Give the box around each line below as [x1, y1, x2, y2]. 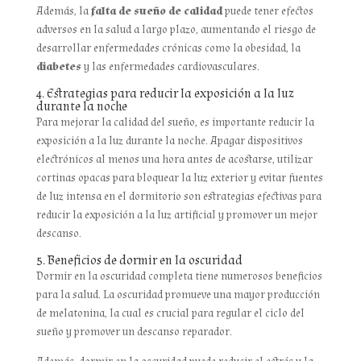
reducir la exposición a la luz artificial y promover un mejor [35, 208, 317, 223]
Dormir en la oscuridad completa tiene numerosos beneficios [35, 269, 322, 284]
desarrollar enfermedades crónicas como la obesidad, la [35, 41, 301, 56]
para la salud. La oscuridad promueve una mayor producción [35, 288, 320, 303]
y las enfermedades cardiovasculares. [83, 60, 259, 75]
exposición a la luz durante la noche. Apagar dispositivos [35, 134, 303, 149]
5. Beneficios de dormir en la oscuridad [35, 252, 243, 270]
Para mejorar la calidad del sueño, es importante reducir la [35, 115, 314, 131]
